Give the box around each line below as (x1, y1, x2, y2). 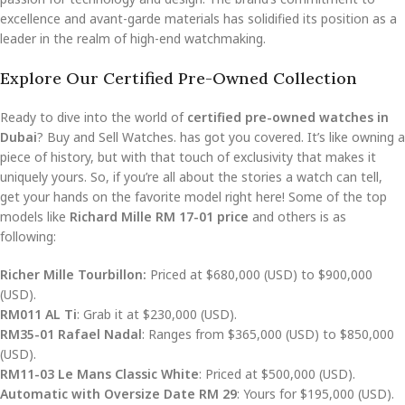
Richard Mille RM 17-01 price (70, 207, 249, 225)
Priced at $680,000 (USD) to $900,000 (146, 265, 372, 283)
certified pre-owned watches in (187, 108, 389, 126)
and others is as (249, 207, 346, 225)
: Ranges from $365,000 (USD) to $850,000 (142, 325, 394, 343)
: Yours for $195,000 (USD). (237, 384, 394, 402)
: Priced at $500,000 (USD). (199, 364, 355, 382)
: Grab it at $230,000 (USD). (77, 305, 237, 323)
